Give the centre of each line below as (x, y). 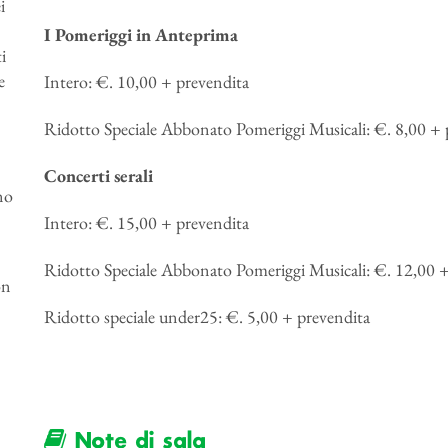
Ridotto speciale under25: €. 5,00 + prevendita (206, 316)
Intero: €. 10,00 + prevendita (146, 81)
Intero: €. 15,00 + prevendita (146, 222)
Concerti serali (98, 175)
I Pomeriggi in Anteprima (140, 34)
